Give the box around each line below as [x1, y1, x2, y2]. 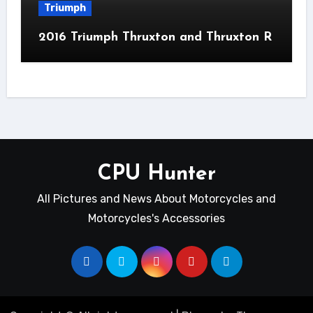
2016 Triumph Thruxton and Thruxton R [38, 31, 272, 45]
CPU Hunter [97, 163, 216, 186]
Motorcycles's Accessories [88, 212, 225, 226]
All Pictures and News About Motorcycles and [37, 192, 276, 206]
